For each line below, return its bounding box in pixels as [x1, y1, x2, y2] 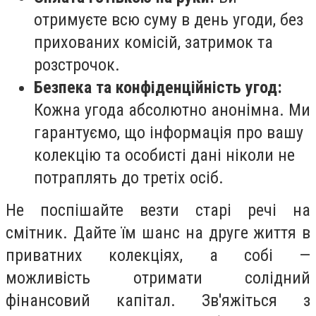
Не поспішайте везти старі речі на [6, 200, 310, 220]
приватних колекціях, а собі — [6, 245, 310, 265]
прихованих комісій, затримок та [34, 32, 273, 52]
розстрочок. [34, 54, 120, 75]
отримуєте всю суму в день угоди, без [34, 9, 303, 30]
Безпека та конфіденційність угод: [34, 77, 282, 97]
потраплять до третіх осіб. [34, 167, 224, 188]
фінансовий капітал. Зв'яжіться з [6, 290, 310, 310]
